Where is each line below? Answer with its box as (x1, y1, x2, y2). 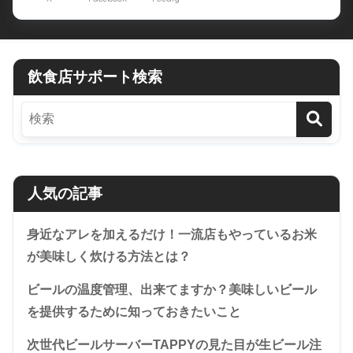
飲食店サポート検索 (28, 68, 162, 85)
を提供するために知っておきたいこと (27, 304, 241, 318)
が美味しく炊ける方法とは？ (27, 249, 191, 263)
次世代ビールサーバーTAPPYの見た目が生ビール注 (27, 337, 321, 351)
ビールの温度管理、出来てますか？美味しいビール (27, 282, 317, 296)
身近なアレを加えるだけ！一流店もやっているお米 (27, 227, 317, 241)
